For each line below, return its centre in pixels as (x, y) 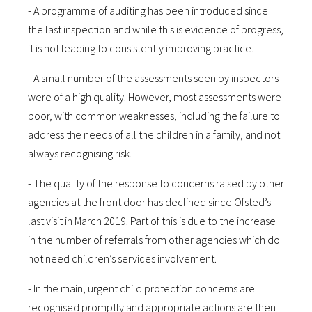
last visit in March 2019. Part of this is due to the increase (152, 221)
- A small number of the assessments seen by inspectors (153, 78)
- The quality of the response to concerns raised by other (156, 183)
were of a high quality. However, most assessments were (155, 97)
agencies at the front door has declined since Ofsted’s (149, 202)
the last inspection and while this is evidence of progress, (156, 29)
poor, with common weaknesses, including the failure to (154, 116)
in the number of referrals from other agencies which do (154, 240)
